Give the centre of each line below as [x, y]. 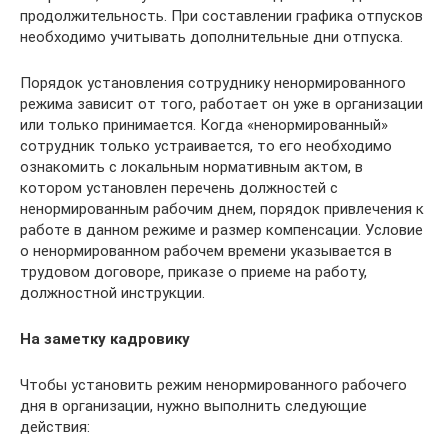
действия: [55, 427]
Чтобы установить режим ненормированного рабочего [213, 385]
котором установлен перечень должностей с [179, 188]
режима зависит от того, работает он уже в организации [221, 104]
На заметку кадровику [105, 339]
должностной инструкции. [112, 293]
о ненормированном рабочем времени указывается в [206, 251]
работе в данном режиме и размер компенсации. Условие [221, 230]
